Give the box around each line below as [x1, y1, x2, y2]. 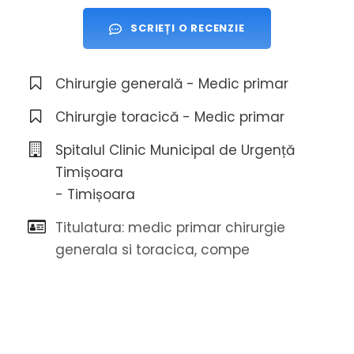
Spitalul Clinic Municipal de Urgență [55, 141, 295, 160]
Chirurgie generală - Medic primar [55, 74, 288, 94]
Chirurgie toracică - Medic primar [55, 107, 284, 127]
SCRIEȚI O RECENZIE [130, 21, 245, 36]
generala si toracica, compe [55, 240, 250, 260]
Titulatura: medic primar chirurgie [55, 218, 285, 238]
